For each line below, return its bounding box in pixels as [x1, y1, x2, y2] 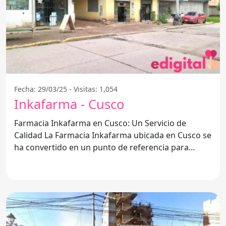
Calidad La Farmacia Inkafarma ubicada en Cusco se [14, 129, 44, 141]
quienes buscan [14, 153, 74, 165]
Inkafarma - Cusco [14, 95, 124, 113]
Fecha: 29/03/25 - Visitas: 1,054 [14, 84, 118, 94]
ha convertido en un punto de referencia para [14, 141, 189, 153]
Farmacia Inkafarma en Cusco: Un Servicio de [14, 117, 186, 129]
